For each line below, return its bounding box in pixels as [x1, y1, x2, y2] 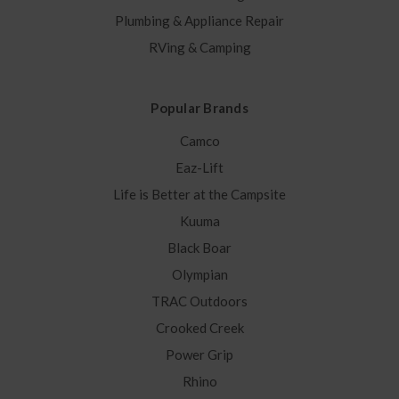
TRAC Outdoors [151, 293, 248, 310]
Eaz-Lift [175, 159, 224, 176]
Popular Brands [151, 100, 248, 117]
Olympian [171, 266, 228, 283]
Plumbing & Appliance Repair [115, 12, 284, 29]
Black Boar [167, 240, 232, 256]
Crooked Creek [155, 320, 244, 337]
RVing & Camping [148, 39, 251, 56]
